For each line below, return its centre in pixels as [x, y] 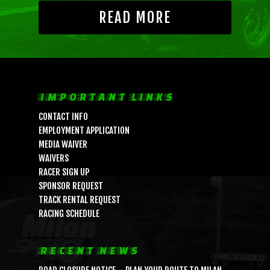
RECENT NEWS [89, 251]
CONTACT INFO [63, 117]
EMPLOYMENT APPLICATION [84, 131]
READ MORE [135, 18]
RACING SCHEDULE [69, 214]
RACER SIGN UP [64, 172]
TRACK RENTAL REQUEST [80, 200]
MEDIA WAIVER [63, 145]
